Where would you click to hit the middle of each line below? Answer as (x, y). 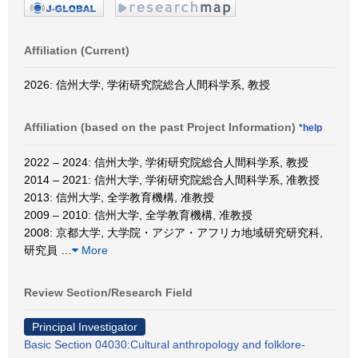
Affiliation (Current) (77, 50)
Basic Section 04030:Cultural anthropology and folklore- (165, 344)
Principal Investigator (85, 326)
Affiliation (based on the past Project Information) (161, 127)
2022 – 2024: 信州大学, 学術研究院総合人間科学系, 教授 (166, 162)
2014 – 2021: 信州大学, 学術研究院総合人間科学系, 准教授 (172, 179)
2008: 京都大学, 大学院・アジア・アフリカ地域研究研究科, (173, 232)
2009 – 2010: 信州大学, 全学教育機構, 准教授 (138, 215)
